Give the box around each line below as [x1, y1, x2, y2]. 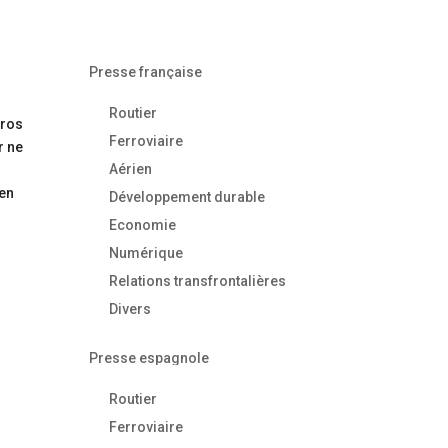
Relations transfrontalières [109, 272, 287, 289]
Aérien [109, 160, 153, 177]
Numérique [109, 244, 184, 261]
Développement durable [109, 188, 266, 205]
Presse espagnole [89, 349, 210, 366]
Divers [109, 300, 152, 317]
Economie [109, 216, 177, 233]
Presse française [89, 63, 203, 80]
